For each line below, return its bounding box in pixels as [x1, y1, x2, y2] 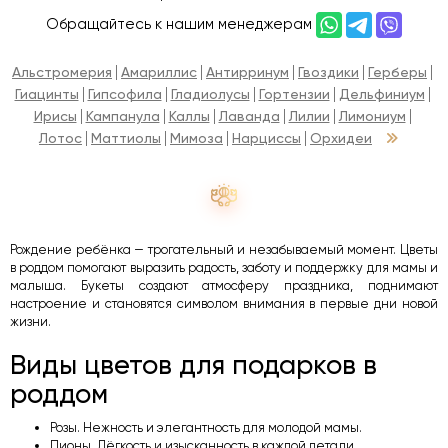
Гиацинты [14, 86, 79, 102]
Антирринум [206, 64, 289, 80]
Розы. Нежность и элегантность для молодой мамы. [50, 420, 362, 435]
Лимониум [338, 108, 406, 124]
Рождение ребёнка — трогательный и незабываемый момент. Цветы [10, 242, 438, 257]
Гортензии [258, 86, 330, 102]
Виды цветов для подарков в [10, 349, 377, 381]
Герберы [368, 64, 427, 80]
